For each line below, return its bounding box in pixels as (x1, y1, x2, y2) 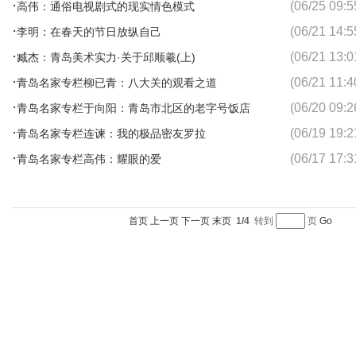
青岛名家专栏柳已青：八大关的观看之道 (17, 76, 217, 89)
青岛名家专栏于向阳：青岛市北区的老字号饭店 (17, 102, 250, 114)
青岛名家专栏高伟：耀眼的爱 (17, 153, 161, 165)
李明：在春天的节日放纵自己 (17, 25, 161, 38)
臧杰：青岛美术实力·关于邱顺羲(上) (17, 51, 195, 64)
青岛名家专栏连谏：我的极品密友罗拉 (17, 127, 206, 140)
